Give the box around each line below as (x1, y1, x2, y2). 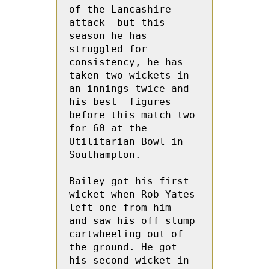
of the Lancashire (69, 4, 171, 15)
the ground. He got (69, 241, 177, 253)
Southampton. (69, 149, 141, 160)
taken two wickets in (69, 70, 189, 81)
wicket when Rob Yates (69, 189, 195, 200)
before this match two (69, 109, 195, 121)
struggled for (69, 43, 147, 55)
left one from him (69, 202, 171, 213)
